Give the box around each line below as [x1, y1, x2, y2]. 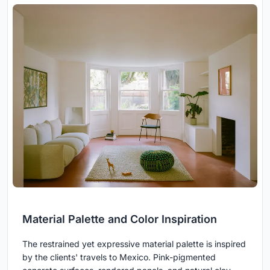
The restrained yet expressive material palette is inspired [22, 239, 246, 250]
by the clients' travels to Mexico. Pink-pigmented [22, 252, 216, 263]
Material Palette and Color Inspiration [22, 213, 217, 226]
